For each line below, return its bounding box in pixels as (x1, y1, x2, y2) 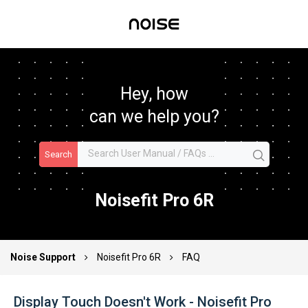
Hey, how (120, 84, 188, 104)
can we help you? (89, 107, 219, 127)
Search (44, 149, 72, 160)
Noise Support (10, 251, 78, 263)
